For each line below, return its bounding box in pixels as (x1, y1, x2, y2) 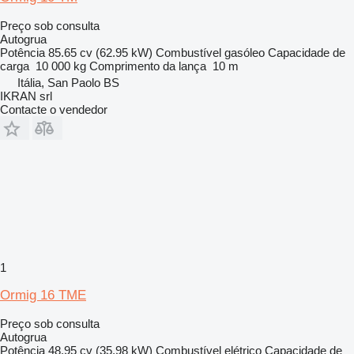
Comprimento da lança (89, 58, 206, 73)
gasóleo (224, 45, 265, 59)
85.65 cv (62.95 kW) (48, 45, 153, 59)
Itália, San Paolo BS (17, 75, 119, 89)
